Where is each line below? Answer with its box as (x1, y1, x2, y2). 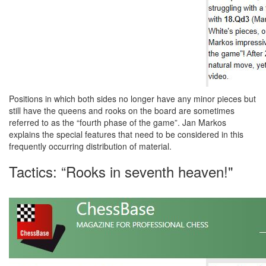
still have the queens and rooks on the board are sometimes (9, 104, 235, 116)
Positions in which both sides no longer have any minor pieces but (9, 93, 256, 104)
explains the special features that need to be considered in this (9, 128, 243, 140)
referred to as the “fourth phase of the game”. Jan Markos (9, 116, 226, 128)
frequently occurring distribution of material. (9, 140, 172, 152)
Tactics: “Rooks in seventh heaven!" (9, 161, 233, 182)
